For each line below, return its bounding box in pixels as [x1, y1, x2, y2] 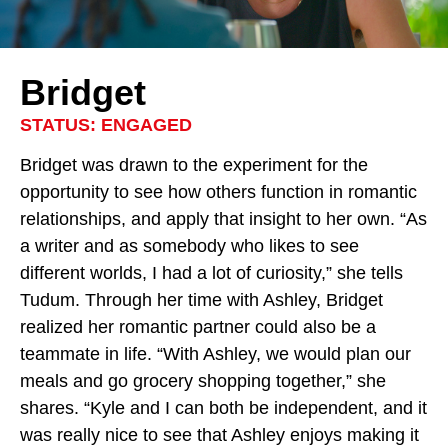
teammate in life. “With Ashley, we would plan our [20, 344, 411, 364]
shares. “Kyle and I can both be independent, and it [20, 398, 427, 418]
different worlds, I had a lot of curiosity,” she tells [20, 263, 403, 283]
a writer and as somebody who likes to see [20, 236, 359, 256]
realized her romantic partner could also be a [20, 317, 376, 337]
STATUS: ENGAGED [20, 115, 192, 135]
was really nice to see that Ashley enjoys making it [20, 425, 419, 445]
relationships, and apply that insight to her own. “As [20, 209, 427, 229]
